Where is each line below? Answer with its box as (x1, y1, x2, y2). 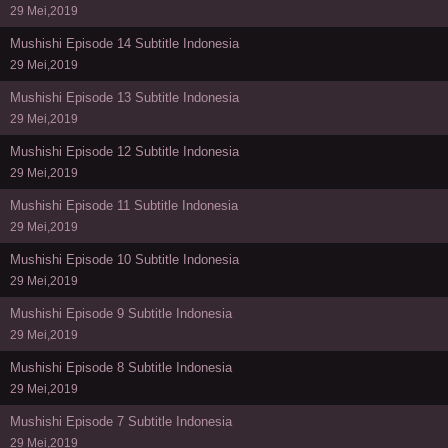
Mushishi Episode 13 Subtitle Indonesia (10, 89, 239, 105)
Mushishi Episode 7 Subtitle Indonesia (10, 413, 232, 429)
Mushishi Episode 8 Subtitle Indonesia (10, 359, 232, 375)
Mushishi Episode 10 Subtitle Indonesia (10, 251, 239, 267)
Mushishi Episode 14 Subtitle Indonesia (10, 35, 239, 51)
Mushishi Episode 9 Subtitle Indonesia (10, 305, 232, 321)
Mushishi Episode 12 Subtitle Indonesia (10, 143, 239, 159)
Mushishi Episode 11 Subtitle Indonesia (10, 197, 238, 213)
